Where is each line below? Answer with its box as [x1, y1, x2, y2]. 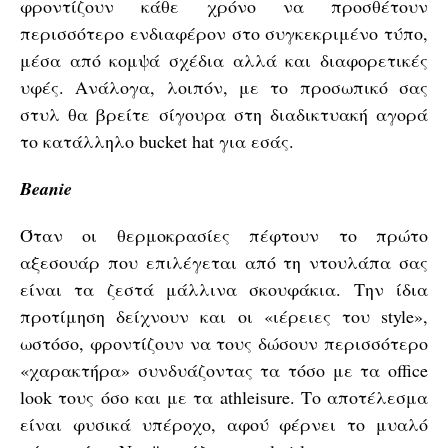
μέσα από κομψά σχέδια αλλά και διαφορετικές [20, 48, 428, 72]
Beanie [20, 176, 72, 201]
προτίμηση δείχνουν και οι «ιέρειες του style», [20, 304, 428, 328]
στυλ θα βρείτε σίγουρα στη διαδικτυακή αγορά [20, 102, 428, 126]
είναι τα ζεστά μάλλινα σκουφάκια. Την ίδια [20, 277, 428, 301]
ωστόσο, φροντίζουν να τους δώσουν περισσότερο [20, 331, 428, 355]
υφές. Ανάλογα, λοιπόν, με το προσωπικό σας [20, 75, 428, 99]
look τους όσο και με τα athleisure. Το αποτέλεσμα [20, 385, 428, 409]
